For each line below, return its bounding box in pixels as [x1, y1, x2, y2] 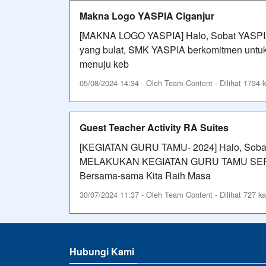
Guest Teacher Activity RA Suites [80, 120, 229, 134]
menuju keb [80, 56, 129, 71]
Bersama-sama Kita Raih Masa [80, 168, 211, 182]
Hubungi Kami [69, 244, 134, 258]
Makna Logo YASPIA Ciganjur [80, 8, 214, 23]
